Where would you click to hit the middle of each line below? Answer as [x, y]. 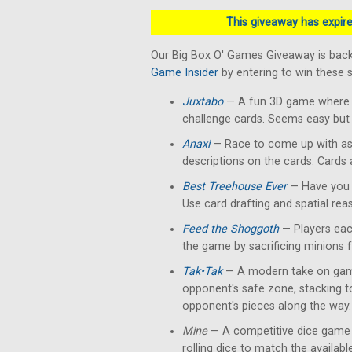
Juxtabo [203, 102]
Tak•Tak [202, 271]
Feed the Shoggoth [231, 229]
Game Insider [185, 73]
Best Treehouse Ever [235, 187]
